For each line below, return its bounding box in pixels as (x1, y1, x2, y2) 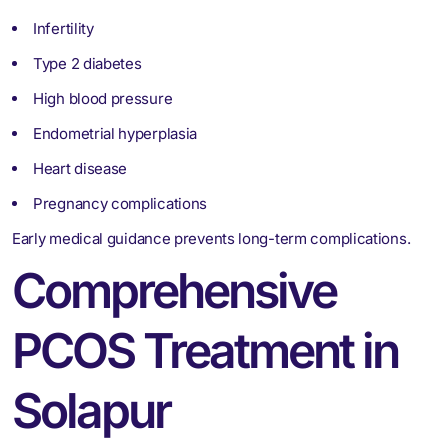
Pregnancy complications (33, 193, 208, 213)
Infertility (33, 18, 94, 38)
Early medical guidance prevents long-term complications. (12, 228, 411, 248)
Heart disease (33, 158, 128, 178)
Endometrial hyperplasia (33, 123, 198, 143)
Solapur (12, 380, 170, 440)
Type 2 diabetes (33, 53, 142, 73)
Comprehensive (12, 260, 336, 320)
